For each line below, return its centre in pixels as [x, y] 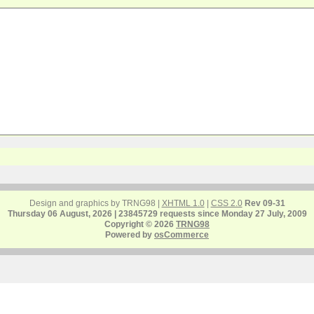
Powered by [130, 235]
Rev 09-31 [265, 203]
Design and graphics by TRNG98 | [95, 203]
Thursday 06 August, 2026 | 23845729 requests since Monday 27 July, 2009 [157, 214]
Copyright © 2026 [140, 224]
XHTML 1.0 [183, 203]
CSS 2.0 [226, 203]
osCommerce [182, 235]
